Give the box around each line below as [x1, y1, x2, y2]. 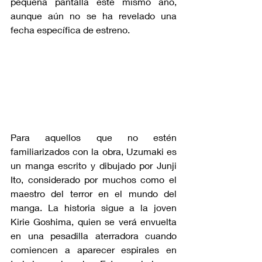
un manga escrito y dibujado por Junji [11, 159, 177, 171]
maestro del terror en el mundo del [11, 187, 177, 199]
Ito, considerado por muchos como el [11, 173, 177, 185]
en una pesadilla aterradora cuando [11, 229, 177, 241]
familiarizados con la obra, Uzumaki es [11, 145, 177, 157]
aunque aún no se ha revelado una [11, 10, 177, 21]
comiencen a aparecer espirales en [11, 243, 177, 255]
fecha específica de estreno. [11, 24, 130, 35]
